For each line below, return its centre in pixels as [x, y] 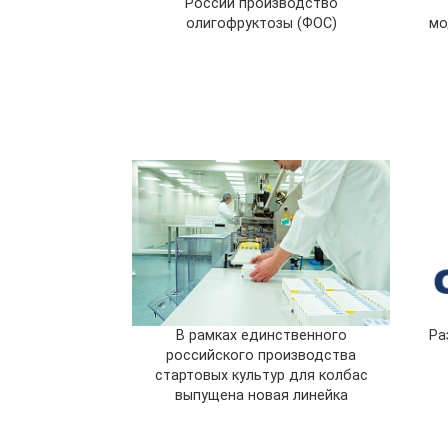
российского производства [261, 355]
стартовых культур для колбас [261, 375]
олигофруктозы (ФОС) [261, 23]
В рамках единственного [261, 335]
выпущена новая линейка [261, 395]
